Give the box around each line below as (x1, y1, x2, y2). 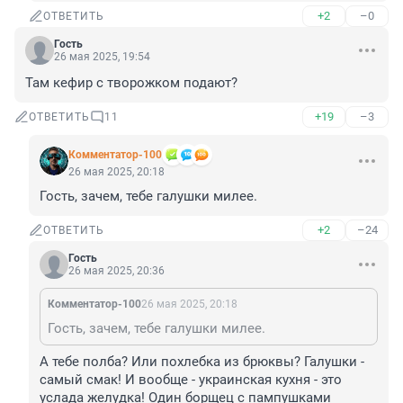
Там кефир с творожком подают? (25, 75, 237, 92)
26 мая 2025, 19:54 (54, 50, 150, 64)
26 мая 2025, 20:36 (68, 264, 165, 278)
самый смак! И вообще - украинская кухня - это (40, 372, 342, 389)
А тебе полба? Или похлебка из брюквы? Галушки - (40, 354, 364, 371)
